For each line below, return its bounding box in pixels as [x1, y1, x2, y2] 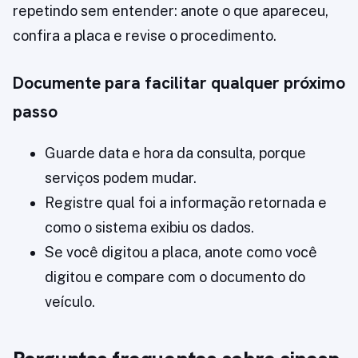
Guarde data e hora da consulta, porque [45, 145, 306, 162]
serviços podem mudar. [45, 169, 197, 187]
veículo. [45, 293, 95, 311]
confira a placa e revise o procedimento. [13, 27, 276, 45]
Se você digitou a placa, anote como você [45, 244, 317, 261]
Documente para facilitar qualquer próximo [13, 72, 345, 94]
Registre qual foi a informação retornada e [45, 194, 327, 212]
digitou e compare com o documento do [45, 268, 305, 286]
